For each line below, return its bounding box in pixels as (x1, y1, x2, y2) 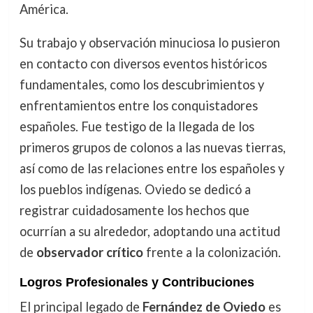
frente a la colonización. (143, 245, 281, 261)
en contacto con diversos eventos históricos (19, 56, 267, 72)
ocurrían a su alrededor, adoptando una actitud (19, 224, 280, 240)
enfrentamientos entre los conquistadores (19, 98, 258, 114)
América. (19, 1, 68, 17)
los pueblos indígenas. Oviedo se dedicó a (19, 182, 251, 198)
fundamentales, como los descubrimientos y (19, 77, 264, 93)
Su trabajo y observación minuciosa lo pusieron (19, 35, 280, 51)
